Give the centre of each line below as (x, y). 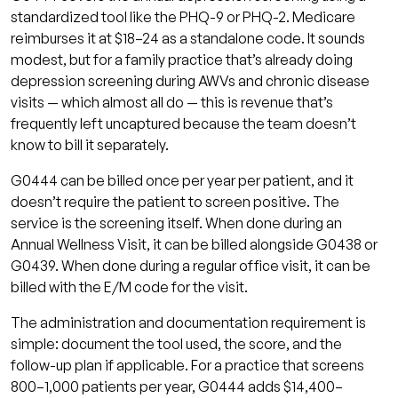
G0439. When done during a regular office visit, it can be (191, 265)
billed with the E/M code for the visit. (129, 287)
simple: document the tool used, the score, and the (176, 343)
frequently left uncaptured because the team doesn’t (183, 123)
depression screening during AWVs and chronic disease (190, 80)
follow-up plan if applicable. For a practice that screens (187, 365)
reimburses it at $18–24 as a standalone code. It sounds (188, 38)
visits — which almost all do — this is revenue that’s (172, 102)
